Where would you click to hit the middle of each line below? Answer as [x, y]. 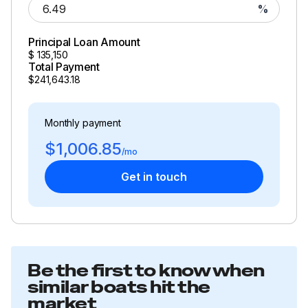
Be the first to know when [146, 270]
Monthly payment [83, 122]
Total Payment [64, 66]
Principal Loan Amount [84, 42]
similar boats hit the [119, 287]
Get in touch [154, 176]
